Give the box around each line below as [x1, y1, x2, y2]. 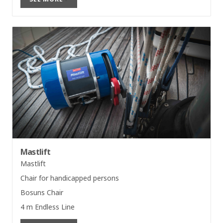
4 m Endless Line [20, 202, 75, 212]
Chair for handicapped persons [20, 173, 119, 183]
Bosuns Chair [20, 187, 63, 197]
